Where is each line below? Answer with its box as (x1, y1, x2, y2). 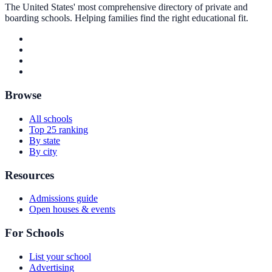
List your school (29, 251, 91, 262)
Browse (5, 89, 41, 102)
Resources (5, 168, 54, 182)
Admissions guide (29, 193, 98, 204)
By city (29, 146, 57, 157)
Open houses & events (29, 204, 115, 215)
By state (29, 135, 60, 146)
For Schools (5, 226, 64, 240)
